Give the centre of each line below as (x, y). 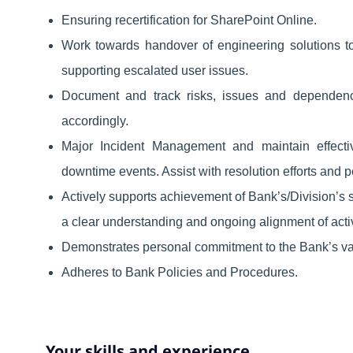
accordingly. (95, 121)
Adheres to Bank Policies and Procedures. (180, 272)
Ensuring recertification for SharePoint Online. (189, 20)
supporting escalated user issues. (155, 70)
